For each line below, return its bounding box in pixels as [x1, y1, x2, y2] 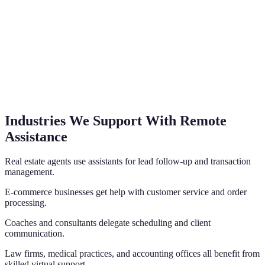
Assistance [5, 128, 67, 144]
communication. [5, 228, 64, 239]
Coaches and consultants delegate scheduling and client [5, 218, 211, 228]
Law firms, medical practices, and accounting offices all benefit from [5, 248, 260, 259]
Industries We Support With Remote [5, 112, 227, 128]
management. [5, 167, 54, 177]
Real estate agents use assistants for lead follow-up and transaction [5, 156, 251, 167]
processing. [5, 198, 47, 208]
